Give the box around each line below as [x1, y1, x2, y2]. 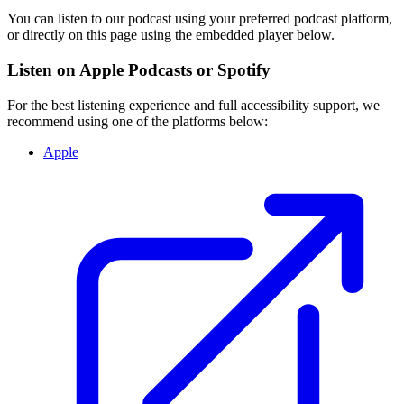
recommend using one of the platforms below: [7, 113, 268, 129]
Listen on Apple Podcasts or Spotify [7, 60, 271, 79]
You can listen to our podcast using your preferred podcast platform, [7, 11, 392, 27]
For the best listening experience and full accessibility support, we [7, 96, 380, 113]
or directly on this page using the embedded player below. [7, 27, 335, 43]
